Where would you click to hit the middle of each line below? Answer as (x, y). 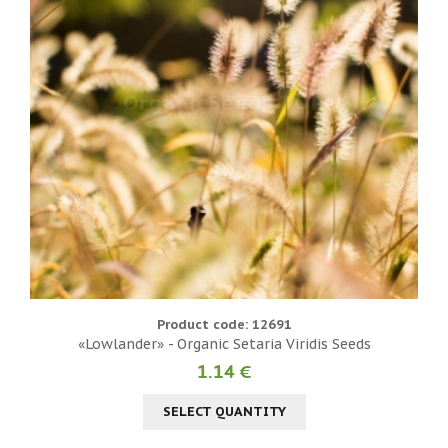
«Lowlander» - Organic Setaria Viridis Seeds (224, 343)
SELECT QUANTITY (224, 411)
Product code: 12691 (224, 324)
